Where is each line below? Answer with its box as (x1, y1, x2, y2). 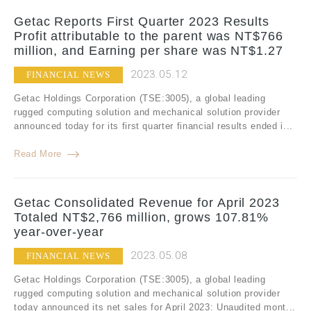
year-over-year (14, 225, 104, 239)
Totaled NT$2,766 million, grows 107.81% (14, 210, 269, 225)
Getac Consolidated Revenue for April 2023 (14, 196, 280, 210)
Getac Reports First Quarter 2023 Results (14, 15, 269, 29)
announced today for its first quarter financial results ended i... (14, 121, 293, 132)
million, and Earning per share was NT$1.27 (14, 44, 283, 58)
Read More (14, 149, 62, 160)
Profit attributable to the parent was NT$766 (14, 29, 283, 44)
